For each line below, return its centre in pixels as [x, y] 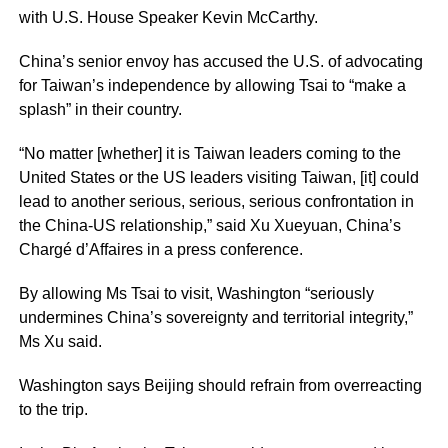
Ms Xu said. [60, 341]
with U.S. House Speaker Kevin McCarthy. [168, 17]
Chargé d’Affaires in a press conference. [160, 249]
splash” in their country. [100, 109]
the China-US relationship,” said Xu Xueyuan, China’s [209, 225]
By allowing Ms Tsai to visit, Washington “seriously [196, 293]
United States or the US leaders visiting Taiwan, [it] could [218, 177]
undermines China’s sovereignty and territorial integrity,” [215, 317]
